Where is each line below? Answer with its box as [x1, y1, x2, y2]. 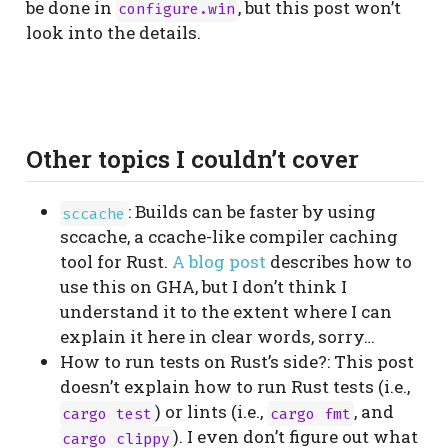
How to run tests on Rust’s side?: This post [59, 350, 414, 374]
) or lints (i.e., [155, 400, 268, 424]
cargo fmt [270, 403, 352, 424]
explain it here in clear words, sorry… [59, 325, 375, 349]
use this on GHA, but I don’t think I [59, 275, 347, 299]
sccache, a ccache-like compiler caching [59, 225, 398, 249]
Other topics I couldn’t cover [25, 142, 359, 175]
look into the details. [25, 20, 201, 44]
